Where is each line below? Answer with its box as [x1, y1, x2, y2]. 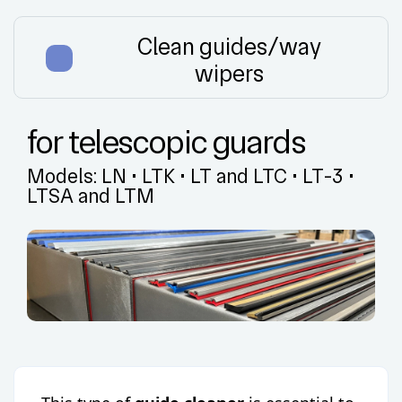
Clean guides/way [136, 33, 321, 60]
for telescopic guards [27, 123, 305, 162]
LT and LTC [190, 163, 287, 188]
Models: [27, 163, 101, 188]
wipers [194, 60, 264, 87]
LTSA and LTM [27, 183, 154, 207]
